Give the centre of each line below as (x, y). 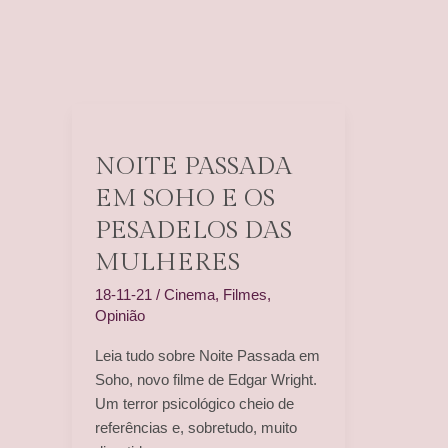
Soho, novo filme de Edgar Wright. (205, 379)
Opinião (119, 315)
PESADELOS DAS (193, 230)
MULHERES (167, 262)
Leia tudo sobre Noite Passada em (207, 355)
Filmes (244, 294)
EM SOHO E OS (184, 198)
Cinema (189, 294)
